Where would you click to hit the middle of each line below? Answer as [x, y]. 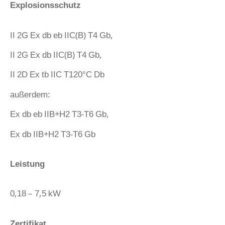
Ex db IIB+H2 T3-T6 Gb [53, 134]
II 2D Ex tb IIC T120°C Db [57, 74]
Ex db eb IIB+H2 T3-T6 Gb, [60, 114]
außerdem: [30, 94]
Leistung [27, 164]
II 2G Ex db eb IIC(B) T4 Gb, [62, 35]
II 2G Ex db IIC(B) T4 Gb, [56, 55]
